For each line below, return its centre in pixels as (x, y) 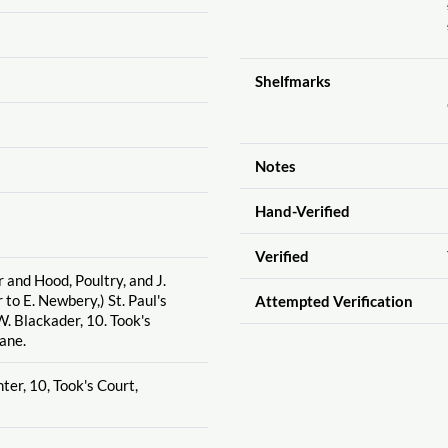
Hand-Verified (302, 210)
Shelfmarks (292, 80)
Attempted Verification (333, 300)
